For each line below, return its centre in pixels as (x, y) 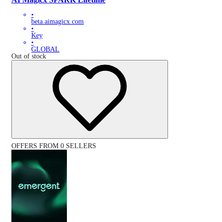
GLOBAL (45, 50)
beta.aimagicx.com (57, 22)
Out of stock (29, 56)
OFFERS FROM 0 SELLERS (54, 146)
